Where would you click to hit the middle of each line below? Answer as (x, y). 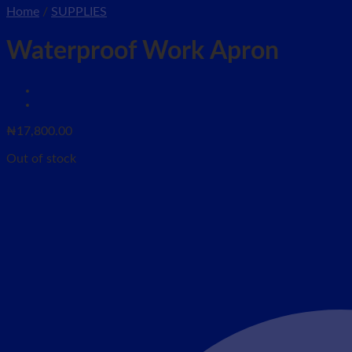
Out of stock (41, 158)
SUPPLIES (79, 12)
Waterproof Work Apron (143, 51)
